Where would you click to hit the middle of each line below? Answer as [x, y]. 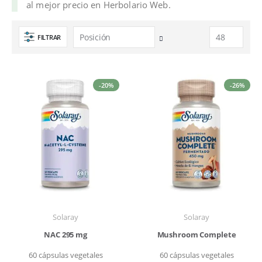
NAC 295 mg [65, 234]
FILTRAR [49, 37]
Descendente [181, 63]
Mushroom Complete [196, 234]
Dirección [176, 50]
